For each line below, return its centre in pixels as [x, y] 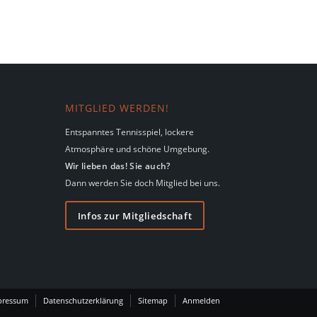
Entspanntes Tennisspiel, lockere [129, 132]
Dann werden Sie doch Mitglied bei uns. [142, 183]
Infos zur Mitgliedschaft [135, 215]
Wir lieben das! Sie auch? [117, 166]
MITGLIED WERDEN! [117, 109]
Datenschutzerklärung [83, 300]
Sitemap [153, 300]
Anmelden [201, 300]
